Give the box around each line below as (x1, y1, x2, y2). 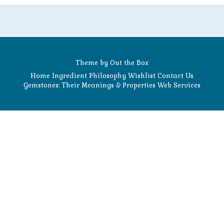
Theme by (75, 58, 110, 67)
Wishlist (128, 71, 155, 80)
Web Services (157, 81, 200, 89)
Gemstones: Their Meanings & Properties (23, 81, 155, 89)
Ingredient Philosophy (52, 71, 126, 80)
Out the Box (110, 58, 148, 67)
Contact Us (157, 71, 193, 80)
